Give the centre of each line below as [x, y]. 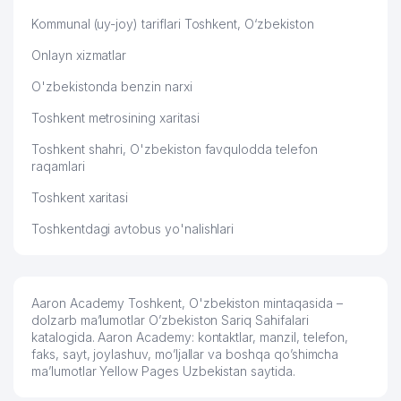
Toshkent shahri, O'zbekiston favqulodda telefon [175, 149]
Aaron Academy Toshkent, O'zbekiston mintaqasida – [187, 303]
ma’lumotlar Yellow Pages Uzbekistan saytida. [163, 371]
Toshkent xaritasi [80, 197]
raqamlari [58, 166]
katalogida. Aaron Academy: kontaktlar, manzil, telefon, [190, 337]
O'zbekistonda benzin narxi [112, 86]
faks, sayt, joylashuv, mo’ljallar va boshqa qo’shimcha [185, 354]
